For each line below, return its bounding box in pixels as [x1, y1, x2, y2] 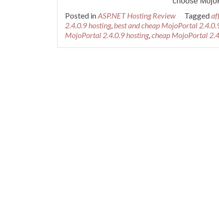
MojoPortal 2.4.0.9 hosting [65, 30, 149, 40]
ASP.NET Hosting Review [98, 11, 175, 20]
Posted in [65, 11, 98, 20]
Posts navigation [57, 63, 169, 79]
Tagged [184, 11, 211, 20]
